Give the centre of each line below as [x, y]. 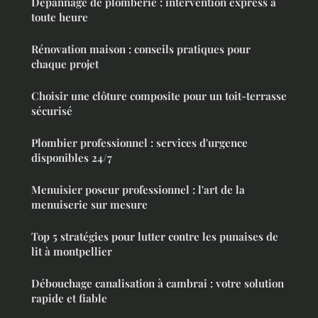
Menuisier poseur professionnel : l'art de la [138, 190]
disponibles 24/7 [72, 158]
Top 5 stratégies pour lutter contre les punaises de [155, 237]
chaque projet [65, 64]
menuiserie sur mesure [89, 205]
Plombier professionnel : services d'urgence [139, 143]
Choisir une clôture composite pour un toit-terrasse [159, 96]
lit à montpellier [72, 252]
